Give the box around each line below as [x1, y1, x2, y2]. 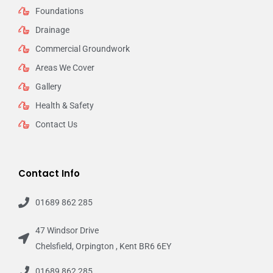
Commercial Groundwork [35, 44, 130, 54]
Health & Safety [35, 101, 94, 111]
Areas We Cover [35, 63, 94, 73]
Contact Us [35, 119, 77, 130]
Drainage [35, 25, 69, 35]
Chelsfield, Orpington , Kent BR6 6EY [35, 241, 171, 252]
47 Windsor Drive [35, 225, 99, 236]
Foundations [35, 6, 83, 16]
